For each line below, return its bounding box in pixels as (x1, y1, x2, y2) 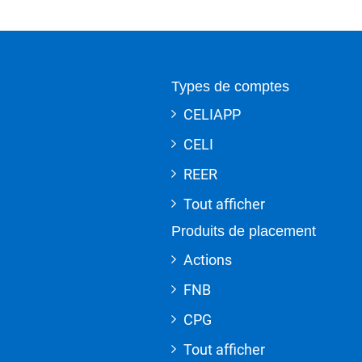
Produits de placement (171, 223, 316, 240)
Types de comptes (171, 78, 289, 95)
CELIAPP (183, 105, 241, 123)
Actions (183, 250, 232, 268)
